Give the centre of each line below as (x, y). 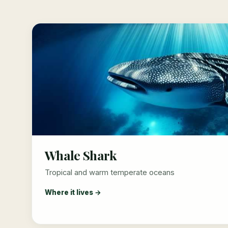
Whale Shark (80, 155)
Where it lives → (73, 193)
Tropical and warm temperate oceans (109, 173)
